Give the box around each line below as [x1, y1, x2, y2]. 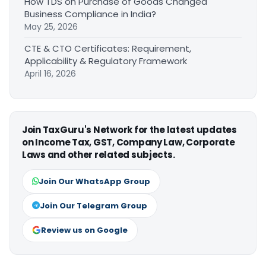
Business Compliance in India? [24, 8, 156, 21]
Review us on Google [41, 224, 128, 236]
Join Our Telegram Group [40, 200, 147, 212]
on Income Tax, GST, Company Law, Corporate [22, 136, 235, 149]
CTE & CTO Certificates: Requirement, [24, 42, 191, 55]
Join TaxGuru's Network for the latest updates [22, 123, 237, 137]
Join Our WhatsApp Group [39, 176, 150, 188]
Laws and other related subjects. [22, 148, 175, 161]
